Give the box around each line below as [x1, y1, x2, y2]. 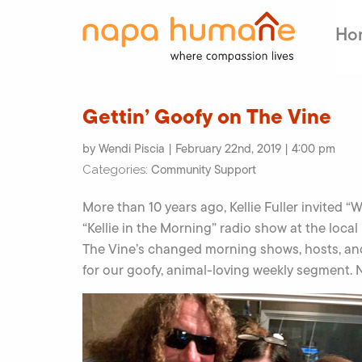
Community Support [151, 161, 256, 179]
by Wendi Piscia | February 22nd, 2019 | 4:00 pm [82, 140, 335, 158]
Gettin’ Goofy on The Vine [82, 101, 331, 132]
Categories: [82, 162, 151, 177]
